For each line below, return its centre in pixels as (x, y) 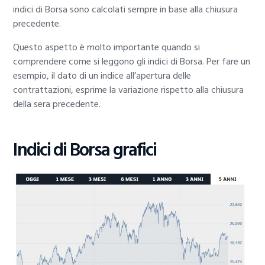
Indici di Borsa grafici (85, 150)
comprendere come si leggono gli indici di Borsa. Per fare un (132, 62)
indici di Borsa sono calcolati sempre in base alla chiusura (126, 10)
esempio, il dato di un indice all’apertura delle (102, 76)
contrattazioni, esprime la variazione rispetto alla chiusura (129, 90)
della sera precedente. (57, 104)
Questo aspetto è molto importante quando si (107, 48)
